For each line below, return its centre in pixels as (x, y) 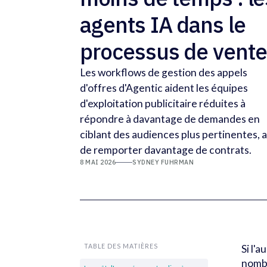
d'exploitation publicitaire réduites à (163, 104)
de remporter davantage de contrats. (166, 150)
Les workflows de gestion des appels (164, 73)
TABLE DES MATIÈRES (121, 246)
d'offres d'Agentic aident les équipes (164, 88)
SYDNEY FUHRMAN (163, 162)
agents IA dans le (163, 25)
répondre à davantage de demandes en (170, 119)
